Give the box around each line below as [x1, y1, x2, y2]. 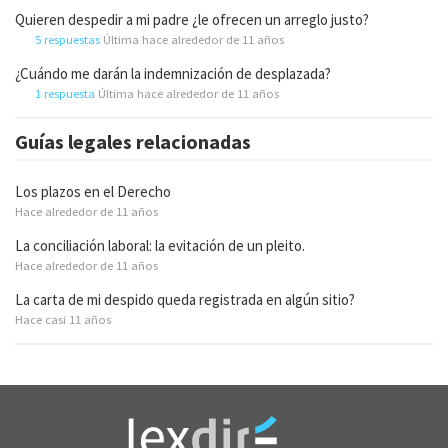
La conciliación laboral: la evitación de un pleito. [15, 235, 305, 255]
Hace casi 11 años [15, 310, 111, 327]
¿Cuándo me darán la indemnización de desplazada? [15, 63, 331, 83]
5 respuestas [35, 30, 100, 47]
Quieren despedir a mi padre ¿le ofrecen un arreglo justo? [15, 9, 369, 29]
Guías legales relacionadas [15, 128, 251, 154]
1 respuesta [35, 84, 95, 101]
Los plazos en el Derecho [15, 181, 171, 201]
